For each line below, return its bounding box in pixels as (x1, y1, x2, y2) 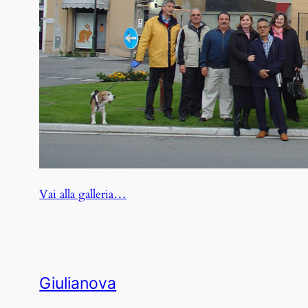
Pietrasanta (126, 203, 179, 220)
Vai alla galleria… (39, 186, 127, 203)
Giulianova (39, 274, 117, 294)
